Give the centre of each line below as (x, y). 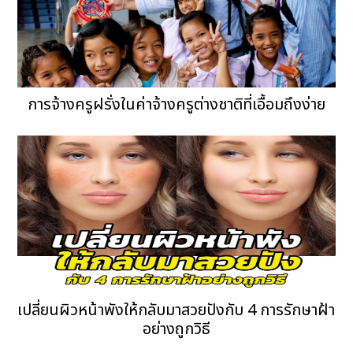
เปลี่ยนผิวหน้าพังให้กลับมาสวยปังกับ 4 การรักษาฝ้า (176, 310)
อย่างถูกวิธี (176, 329)
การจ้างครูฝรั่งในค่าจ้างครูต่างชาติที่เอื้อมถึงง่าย (176, 104)
